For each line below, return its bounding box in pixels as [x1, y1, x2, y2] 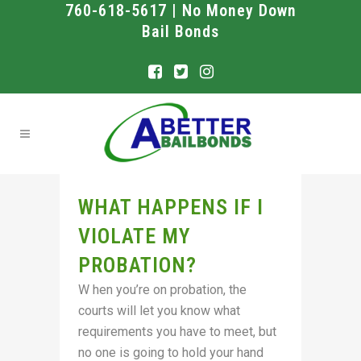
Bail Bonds [142, 22, 219, 41]
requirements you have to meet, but [78, 324, 276, 339]
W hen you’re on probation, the [78, 282, 247, 297]
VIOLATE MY [78, 224, 191, 248]
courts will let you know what [78, 303, 240, 318]
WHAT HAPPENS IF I [78, 195, 263, 219]
